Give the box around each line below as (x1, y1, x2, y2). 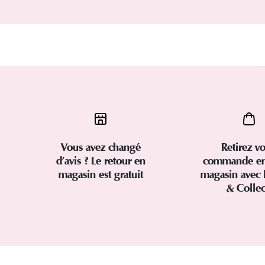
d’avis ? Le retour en (56, 154, 146, 168)
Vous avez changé (60, 141, 141, 154)
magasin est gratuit (58, 168, 143, 182)
